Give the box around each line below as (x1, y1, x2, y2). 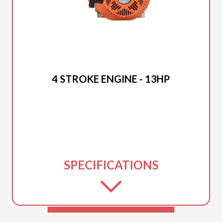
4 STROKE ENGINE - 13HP (52, 73, 170, 85)
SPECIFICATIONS (63, 158, 159, 172)
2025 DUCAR (90, 62, 132, 71)
